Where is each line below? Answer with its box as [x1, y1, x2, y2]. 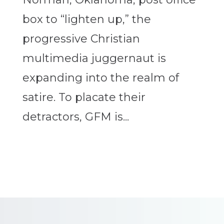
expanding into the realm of [22, 71, 179, 85]
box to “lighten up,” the [22, 12, 151, 26]
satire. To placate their [22, 90, 145, 104]
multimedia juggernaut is [22, 51, 166, 65]
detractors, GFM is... [22, 110, 129, 124]
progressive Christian [22, 32, 140, 46]
